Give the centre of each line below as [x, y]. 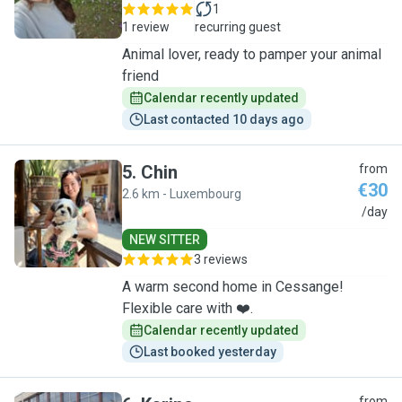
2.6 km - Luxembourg [182, 194]
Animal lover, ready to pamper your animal [252, 54]
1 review [146, 27]
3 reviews [221, 259]
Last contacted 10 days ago [224, 119]
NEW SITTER [165, 240]
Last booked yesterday [210, 352]
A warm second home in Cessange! [233, 287]
